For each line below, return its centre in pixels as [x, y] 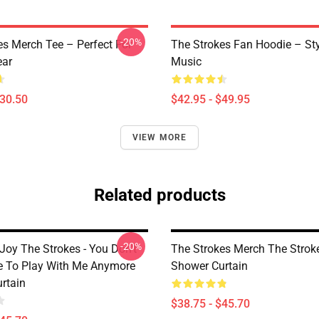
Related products [159, 195]
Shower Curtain [209, 266]
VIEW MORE [159, 137]
